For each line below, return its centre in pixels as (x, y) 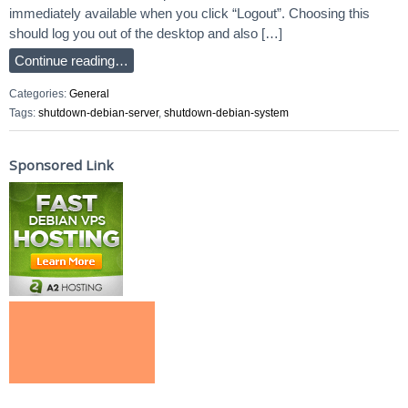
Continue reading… (71, 61)
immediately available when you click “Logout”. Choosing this (189, 13)
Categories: (39, 93)
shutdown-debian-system (226, 113)
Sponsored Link (61, 164)
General (89, 93)
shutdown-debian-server (98, 113)
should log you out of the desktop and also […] (146, 33)
